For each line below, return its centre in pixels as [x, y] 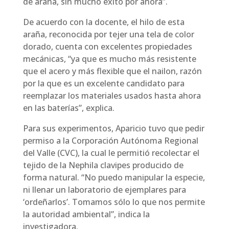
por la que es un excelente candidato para [104, 83]
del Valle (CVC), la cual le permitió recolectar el [111, 153]
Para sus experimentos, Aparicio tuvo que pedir [113, 128]
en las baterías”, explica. [68, 108]
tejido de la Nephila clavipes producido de [103, 165]
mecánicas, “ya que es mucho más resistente [109, 59]
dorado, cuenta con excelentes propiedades [107, 47]
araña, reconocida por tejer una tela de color [108, 34]
